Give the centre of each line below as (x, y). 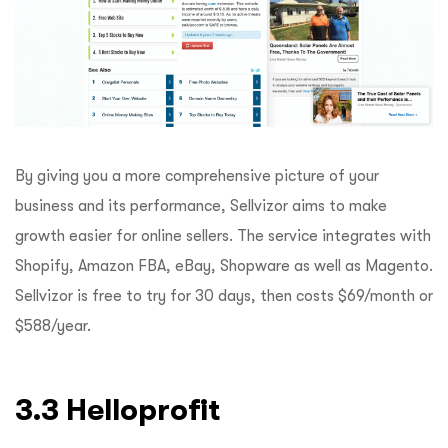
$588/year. (53, 326)
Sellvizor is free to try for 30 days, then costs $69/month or (224, 296)
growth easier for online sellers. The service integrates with (223, 236)
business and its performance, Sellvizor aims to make (201, 206)
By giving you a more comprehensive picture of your (197, 176)
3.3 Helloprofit (121, 410)
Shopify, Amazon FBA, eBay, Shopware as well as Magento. (224, 266)
